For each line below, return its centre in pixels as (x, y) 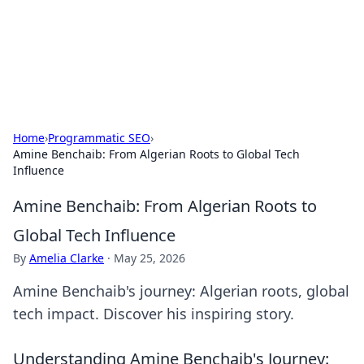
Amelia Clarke (67, 258)
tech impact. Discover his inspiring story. (154, 314)
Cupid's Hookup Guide (114, 32)
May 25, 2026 (149, 258)
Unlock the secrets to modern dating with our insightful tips (177, 53)
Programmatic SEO (99, 138)
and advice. (44, 69)
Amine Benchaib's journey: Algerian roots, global (181, 291)
